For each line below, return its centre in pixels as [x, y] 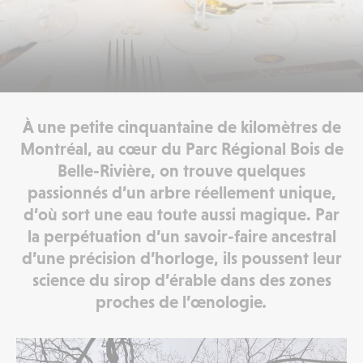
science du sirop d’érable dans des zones [181, 280]
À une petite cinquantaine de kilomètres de [181, 127]
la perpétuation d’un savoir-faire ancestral [181, 237]
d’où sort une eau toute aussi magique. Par [181, 215]
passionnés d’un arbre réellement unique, [181, 193]
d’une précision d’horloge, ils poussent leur [181, 258]
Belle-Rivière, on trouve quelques [181, 171]
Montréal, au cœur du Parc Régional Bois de [181, 149]
